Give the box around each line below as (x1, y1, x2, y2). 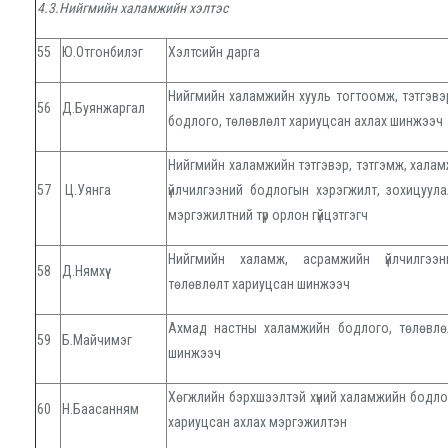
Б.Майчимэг (62, 332, 132, 349)
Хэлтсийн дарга (168, 44, 260, 61)
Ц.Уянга (62, 182, 111, 199)
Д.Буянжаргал (62, 100, 145, 117)
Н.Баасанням (62, 401, 139, 418)
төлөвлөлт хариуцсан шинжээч (168, 276, 350, 293)
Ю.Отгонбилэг (62, 44, 143, 61)
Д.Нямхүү (62, 263, 105, 280)
